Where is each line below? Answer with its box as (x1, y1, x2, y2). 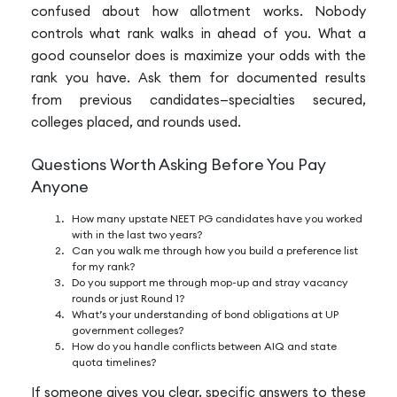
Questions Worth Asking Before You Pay (31, 153, 326, 175)
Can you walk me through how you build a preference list (72, 243, 358, 257)
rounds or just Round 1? (72, 291, 185, 305)
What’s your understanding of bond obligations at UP (72, 307, 339, 321)
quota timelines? (72, 354, 157, 369)
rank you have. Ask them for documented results (31, 69, 366, 87)
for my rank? (72, 259, 136, 273)
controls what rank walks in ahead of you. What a (31, 25, 366, 43)
